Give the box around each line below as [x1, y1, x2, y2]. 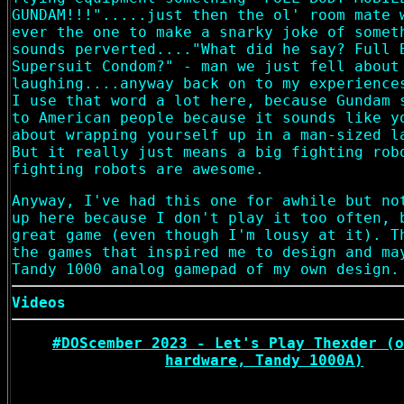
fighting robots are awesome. [12, 161, 264, 178]
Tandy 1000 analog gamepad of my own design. [12, 261, 399, 278]
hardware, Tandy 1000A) [165, 352, 363, 369]
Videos [12, 294, 66, 311]
